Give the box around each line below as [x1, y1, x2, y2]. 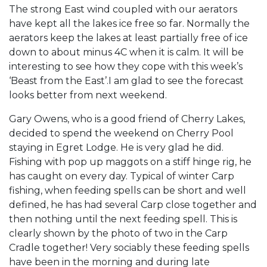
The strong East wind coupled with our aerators [9, 4, 237, 15]
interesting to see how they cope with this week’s [9, 61, 243, 72]
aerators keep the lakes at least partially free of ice [9, 32, 248, 44]
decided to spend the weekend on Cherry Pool [9, 128, 234, 139]
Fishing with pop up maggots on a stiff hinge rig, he [9, 156, 252, 167]
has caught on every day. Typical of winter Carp [9, 170, 234, 182]
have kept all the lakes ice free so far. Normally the [9, 18, 250, 29]
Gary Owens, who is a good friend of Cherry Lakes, [9, 113, 245, 125]
